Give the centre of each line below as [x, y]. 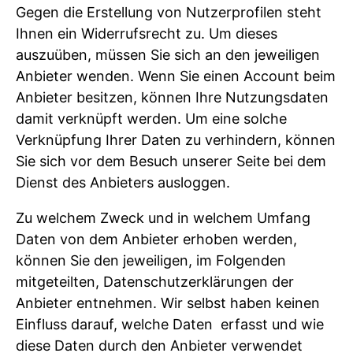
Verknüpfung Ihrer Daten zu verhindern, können [176, 140]
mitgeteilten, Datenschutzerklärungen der [155, 282]
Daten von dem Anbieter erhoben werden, [156, 240]
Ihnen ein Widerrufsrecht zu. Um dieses [147, 34]
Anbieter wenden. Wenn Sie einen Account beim [176, 76]
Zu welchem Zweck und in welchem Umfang [163, 218]
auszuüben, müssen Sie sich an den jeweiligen [168, 55]
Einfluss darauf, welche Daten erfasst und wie [170, 325]
